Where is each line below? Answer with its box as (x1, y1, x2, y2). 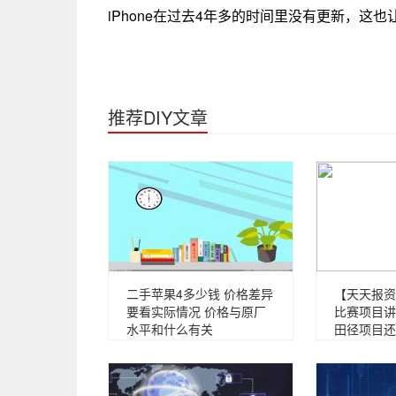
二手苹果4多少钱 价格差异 (126, 285, 273, 302)
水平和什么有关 (126, 320, 213, 338)
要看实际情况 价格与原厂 (126, 302, 266, 320)
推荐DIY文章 (108, 104, 208, 130)
